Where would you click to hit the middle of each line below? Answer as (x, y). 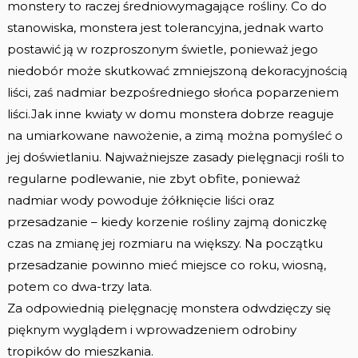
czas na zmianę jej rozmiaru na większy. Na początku (165, 243)
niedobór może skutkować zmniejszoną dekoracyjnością (177, 70)
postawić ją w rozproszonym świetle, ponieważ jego (162, 49)
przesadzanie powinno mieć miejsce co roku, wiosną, (166, 265)
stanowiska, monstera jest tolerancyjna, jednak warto (165, 27)
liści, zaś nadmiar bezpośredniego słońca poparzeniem (173, 92)
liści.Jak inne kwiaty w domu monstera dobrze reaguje (170, 113)
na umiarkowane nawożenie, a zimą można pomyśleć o (175, 135)
